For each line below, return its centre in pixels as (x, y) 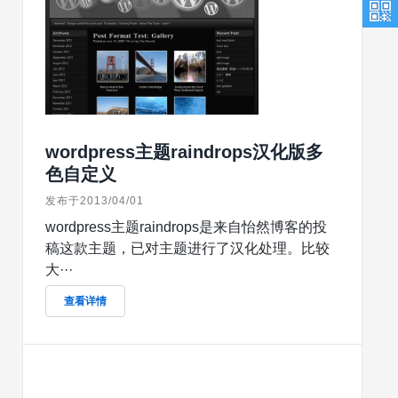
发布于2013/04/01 (95, 201)
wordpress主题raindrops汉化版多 (184, 152)
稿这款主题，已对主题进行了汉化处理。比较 (187, 248)
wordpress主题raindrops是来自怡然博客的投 (186, 227)
